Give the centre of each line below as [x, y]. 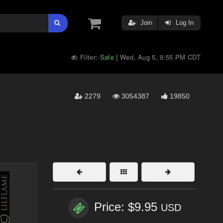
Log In [184, 23]
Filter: [89, 57]
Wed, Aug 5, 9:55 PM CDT [160, 57]
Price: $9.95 [127, 207]
